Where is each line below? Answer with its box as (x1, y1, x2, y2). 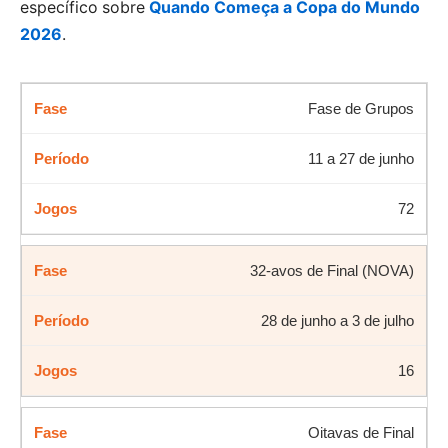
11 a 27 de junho (308, 149, 414, 167)
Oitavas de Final (308, 423, 414, 441)
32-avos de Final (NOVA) (250, 261, 414, 279)
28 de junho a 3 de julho (261, 311, 414, 329)
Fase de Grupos (308, 99, 414, 117)
